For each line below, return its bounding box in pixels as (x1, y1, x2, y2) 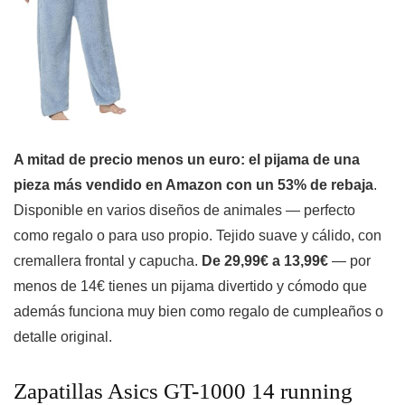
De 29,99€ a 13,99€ (202, 253, 328, 269)
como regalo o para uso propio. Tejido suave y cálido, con (14, 228, 381, 244)
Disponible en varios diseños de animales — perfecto (14, 202, 355, 219)
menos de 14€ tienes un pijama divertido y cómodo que (14, 278, 367, 295)
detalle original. (14, 329, 112, 345)
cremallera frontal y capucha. (14, 253, 202, 269)
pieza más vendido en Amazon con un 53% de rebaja (14, 177, 373, 193)
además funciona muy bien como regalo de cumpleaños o (14, 304, 383, 320)
